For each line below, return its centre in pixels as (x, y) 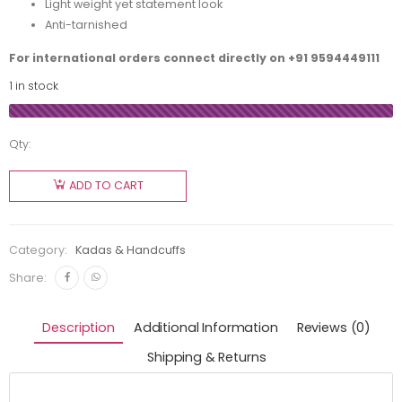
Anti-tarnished (86, 25)
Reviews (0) (334, 327)
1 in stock (34, 86)
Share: (28, 277)
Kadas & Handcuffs (131, 249)
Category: (39, 249)
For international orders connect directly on (149, 57)
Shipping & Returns (207, 357)
